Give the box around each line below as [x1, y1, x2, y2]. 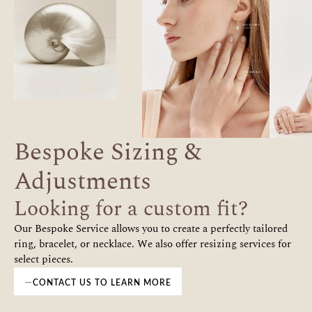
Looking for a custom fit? [14, 193, 248, 226]
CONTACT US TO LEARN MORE [33, 279, 171, 288]
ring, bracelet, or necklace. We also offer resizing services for [14, 236, 291, 253]
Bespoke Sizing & [14, 134, 201, 171]
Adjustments [14, 163, 151, 201]
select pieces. [14, 251, 73, 268]
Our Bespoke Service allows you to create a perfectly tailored [14, 221, 288, 237]
